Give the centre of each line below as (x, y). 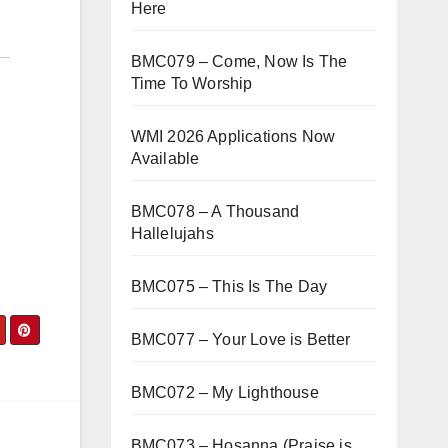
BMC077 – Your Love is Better (240, 339)
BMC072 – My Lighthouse (224, 392)
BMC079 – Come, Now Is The (239, 61)
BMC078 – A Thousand (215, 211)
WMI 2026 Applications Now (233, 136)
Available (165, 158)
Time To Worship (191, 83)
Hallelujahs (172, 233)
